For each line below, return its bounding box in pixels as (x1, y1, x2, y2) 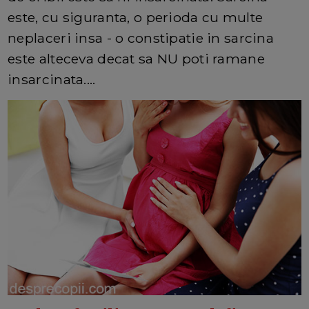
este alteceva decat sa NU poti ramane (8, 50, 265, 67)
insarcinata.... (8, 70, 96, 88)
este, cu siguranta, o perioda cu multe (8, 8, 263, 26)
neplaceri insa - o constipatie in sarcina (8, 29, 275, 46)
